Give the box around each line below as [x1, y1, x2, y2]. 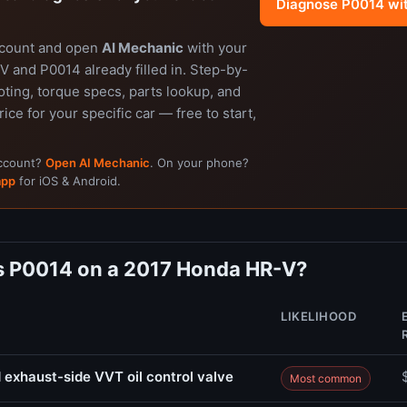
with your [184, 39, 247, 56]
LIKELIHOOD [281, 309, 357, 323]
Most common [290, 372, 362, 385]
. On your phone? [150, 155, 249, 170]
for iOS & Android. [15, 174, 121, 188]
